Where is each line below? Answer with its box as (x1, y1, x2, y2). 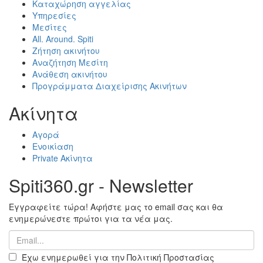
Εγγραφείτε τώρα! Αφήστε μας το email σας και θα (9, 201, 223, 213)
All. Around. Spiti (32, 33, 93, 45)
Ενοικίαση (32, 140, 73, 153)
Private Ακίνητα (32, 152, 93, 164)
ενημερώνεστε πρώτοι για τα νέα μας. (9, 213, 173, 225)
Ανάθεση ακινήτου (32, 68, 107, 80)
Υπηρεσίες (32, 9, 76, 22)
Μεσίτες (32, 21, 67, 33)
